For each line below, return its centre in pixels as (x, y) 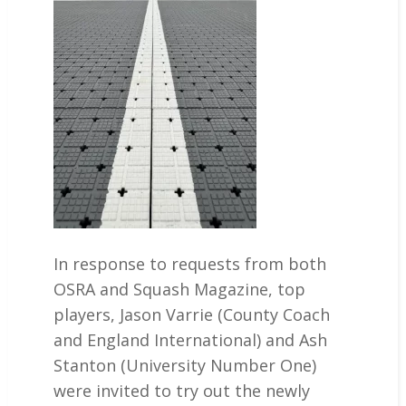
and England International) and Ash (190, 340)
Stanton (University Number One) (184, 365)
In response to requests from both (189, 264)
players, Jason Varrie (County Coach (191, 314)
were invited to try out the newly (181, 391)
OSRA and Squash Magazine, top (179, 289)
